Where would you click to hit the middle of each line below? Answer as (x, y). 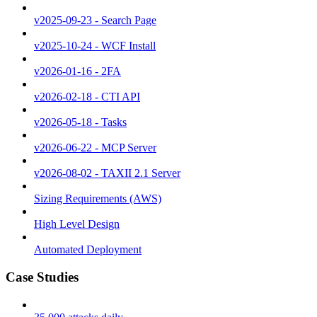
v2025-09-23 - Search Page (95, 21)
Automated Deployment (88, 250)
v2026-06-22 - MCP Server (95, 148)
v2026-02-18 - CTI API (87, 97)
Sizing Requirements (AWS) (98, 199)
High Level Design (77, 224)
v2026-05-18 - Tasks (80, 122)
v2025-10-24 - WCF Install (95, 46)
